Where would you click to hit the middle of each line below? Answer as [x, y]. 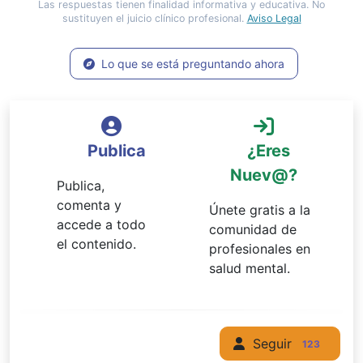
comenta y [89, 205]
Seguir [271, 344]
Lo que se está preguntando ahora [192, 64]
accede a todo [101, 224]
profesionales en [260, 249]
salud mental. [250, 268]
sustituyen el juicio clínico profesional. [154, 18]
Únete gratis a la [260, 210]
